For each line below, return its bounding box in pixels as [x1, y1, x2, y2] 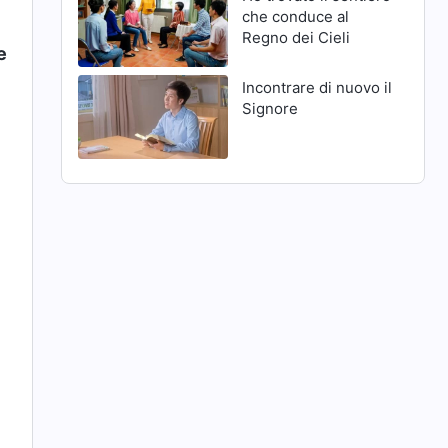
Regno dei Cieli [241, 28, 350, 48]
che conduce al [241, 7, 349, 27]
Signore [241, 99, 298, 119]
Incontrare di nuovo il [241, 78, 392, 98]
